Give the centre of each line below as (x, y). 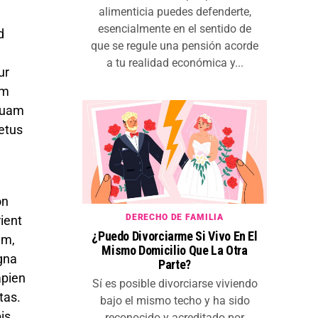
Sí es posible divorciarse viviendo (175, 284)
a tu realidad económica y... (175, 63)
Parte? (175, 265)
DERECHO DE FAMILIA (175, 218)
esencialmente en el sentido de (175, 29)
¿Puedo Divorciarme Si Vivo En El (175, 236)
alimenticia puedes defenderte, (175, 12)
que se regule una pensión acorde (175, 46)
